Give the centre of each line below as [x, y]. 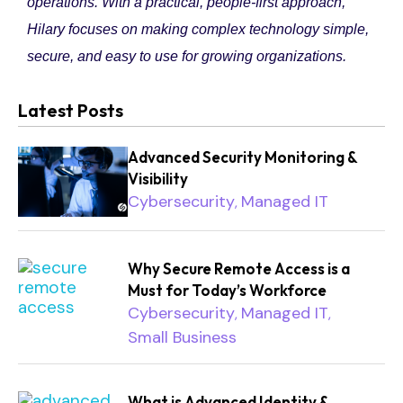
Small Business [183, 337]
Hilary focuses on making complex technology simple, [198, 29]
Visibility [158, 178]
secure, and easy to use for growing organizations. [187, 56]
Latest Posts [71, 110]
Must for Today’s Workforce [228, 290]
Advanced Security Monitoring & [243, 157]
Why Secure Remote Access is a [239, 268]
